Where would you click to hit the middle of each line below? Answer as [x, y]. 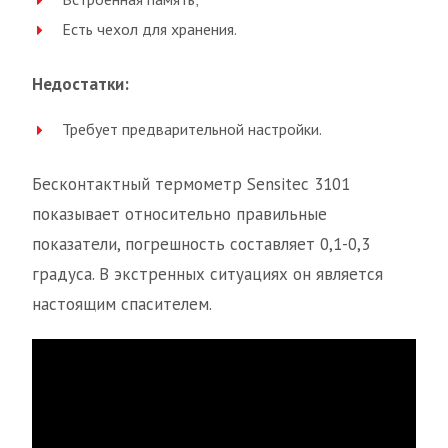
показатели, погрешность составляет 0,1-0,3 [201, 244]
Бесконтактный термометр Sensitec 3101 [191, 184]
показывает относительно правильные [179, 214]
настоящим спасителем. [122, 304]
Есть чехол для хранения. [149, 29]
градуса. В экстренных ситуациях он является [207, 274]
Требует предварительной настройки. [192, 129]
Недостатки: [80, 84]
